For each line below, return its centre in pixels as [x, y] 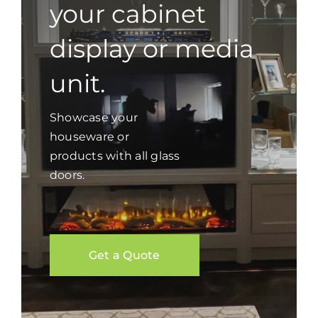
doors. [67, 175]
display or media [152, 49]
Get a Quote [124, 256]
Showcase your [94, 118]
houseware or [89, 137]
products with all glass [115, 156]
